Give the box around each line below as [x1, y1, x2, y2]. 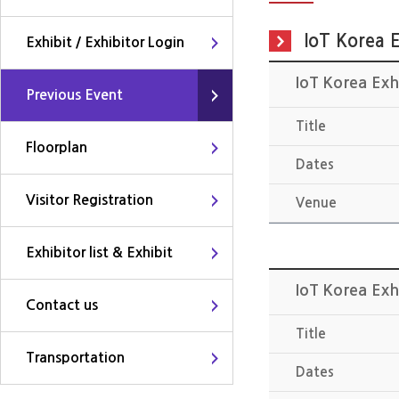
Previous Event [26, 88, 123, 102]
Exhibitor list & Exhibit [26, 246, 173, 259]
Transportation [26, 351, 125, 364]
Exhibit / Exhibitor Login [26, 36, 184, 49]
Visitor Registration [26, 193, 153, 207]
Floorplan [26, 141, 87, 154]
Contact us [26, 298, 98, 312]
